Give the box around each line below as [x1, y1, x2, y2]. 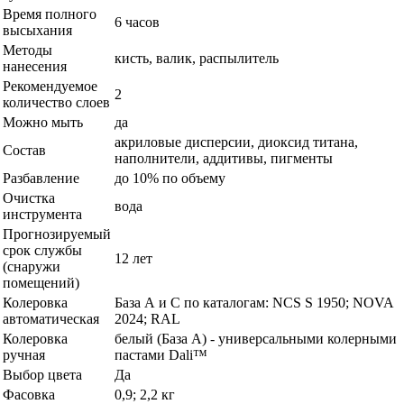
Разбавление [3, 170, 79, 187]
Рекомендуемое [3, 78, 97, 95]
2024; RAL [115, 311, 180, 327]
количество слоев [3, 95, 110, 111]
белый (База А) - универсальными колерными [115, 331, 397, 347]
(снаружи [3, 259, 60, 275]
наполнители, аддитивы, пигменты [115, 151, 333, 167]
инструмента [3, 207, 82, 223]
